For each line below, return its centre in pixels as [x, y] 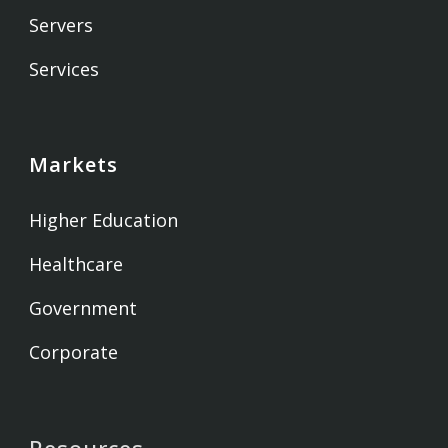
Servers [61, 25]
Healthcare [76, 264]
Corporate [74, 352]
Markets [74, 165]
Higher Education [104, 220]
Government [83, 308]
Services [64, 69]
